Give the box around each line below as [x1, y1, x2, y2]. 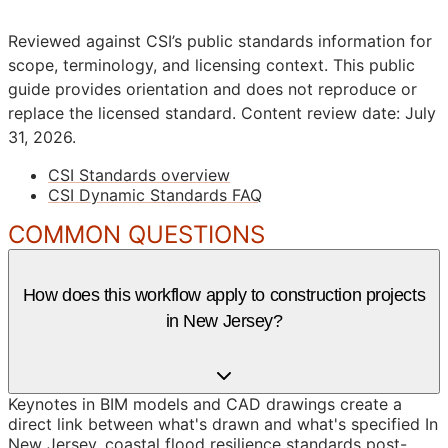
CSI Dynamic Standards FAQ [48, 184, 262, 205]
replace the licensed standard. [8, 102, 236, 123]
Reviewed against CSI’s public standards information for [8, 30, 432, 51]
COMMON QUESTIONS [8, 219, 265, 249]
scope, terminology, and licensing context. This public [8, 54, 415, 75]
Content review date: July [236, 102, 436, 123]
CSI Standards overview [48, 164, 230, 185]
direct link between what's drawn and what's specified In [8, 413, 438, 434]
